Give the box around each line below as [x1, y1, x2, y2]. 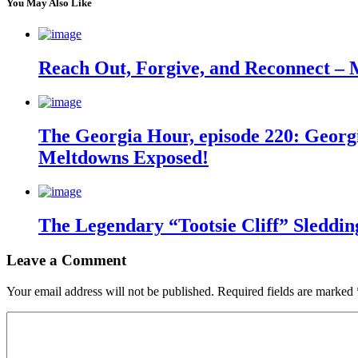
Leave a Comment [6, 252, 126, 269]
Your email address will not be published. [6, 284, 214, 299]
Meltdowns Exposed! [38, 146, 209, 168]
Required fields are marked [217, 284, 356, 299]
